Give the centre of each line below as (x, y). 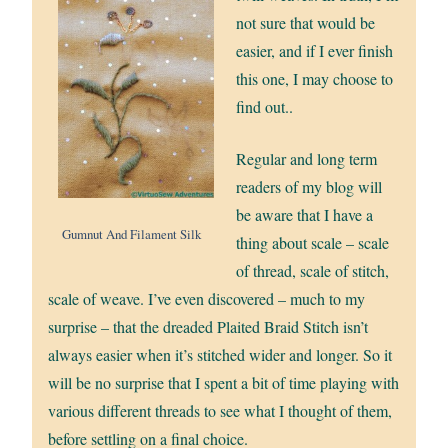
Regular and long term (306, 159)
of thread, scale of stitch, (312, 271)
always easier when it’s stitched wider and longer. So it (220, 355)
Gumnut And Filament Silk (131, 234)
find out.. (264, 107)
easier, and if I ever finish (314, 51)
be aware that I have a (304, 215)
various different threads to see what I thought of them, (220, 411)
